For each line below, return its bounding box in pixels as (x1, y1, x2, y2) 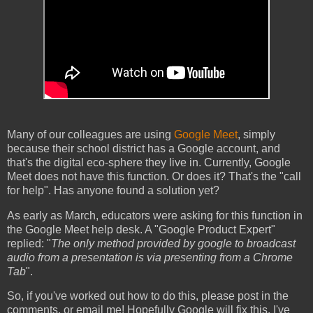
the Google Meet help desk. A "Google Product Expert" (7, 223, 275, 235)
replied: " (7, 237, 51, 249)
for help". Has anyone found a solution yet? (7, 184, 222, 196)
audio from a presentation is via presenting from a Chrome (7, 251, 293, 263)
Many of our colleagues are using (7, 128, 174, 140)
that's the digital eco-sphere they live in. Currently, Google (7, 156, 291, 168)
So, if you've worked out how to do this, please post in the (7, 290, 289, 303)
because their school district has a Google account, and (7, 142, 280, 154)
